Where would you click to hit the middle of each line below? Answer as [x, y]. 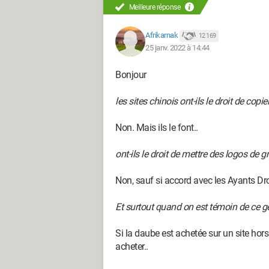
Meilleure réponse [155, 7]
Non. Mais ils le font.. [157, 128]
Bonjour [131, 75]
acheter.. [132, 246]
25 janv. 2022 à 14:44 [177, 47]
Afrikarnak [162, 35]
